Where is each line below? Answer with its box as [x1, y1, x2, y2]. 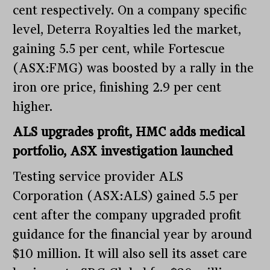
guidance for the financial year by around [13, 227, 253, 242]
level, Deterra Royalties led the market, [13, 22, 242, 37]
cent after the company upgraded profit [13, 208, 242, 223]
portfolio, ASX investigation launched [13, 144, 233, 159]
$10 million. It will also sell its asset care [13, 246, 248, 262]
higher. [13, 99, 53, 115]
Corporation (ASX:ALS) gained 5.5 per [13, 189, 239, 204]
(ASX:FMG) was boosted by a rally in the [13, 61, 254, 76]
